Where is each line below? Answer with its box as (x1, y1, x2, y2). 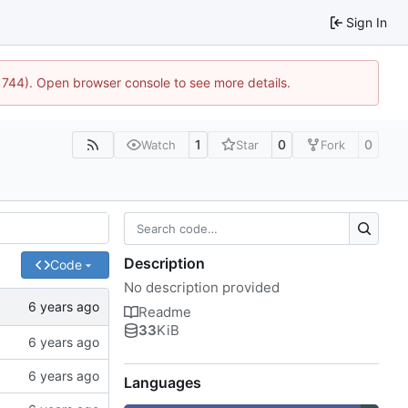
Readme (138, 302, 191, 321)
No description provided (124, 278, 280, 296)
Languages (124, 372, 201, 392)
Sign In (346, 14, 387, 30)
